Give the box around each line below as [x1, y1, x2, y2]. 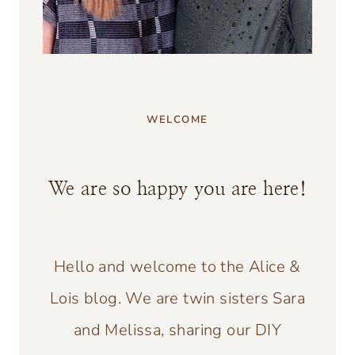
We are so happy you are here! [48, 179, 307, 199]
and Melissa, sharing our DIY [73, 319, 282, 341]
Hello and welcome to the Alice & [54, 255, 301, 277]
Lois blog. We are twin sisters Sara [50, 287, 305, 309]
